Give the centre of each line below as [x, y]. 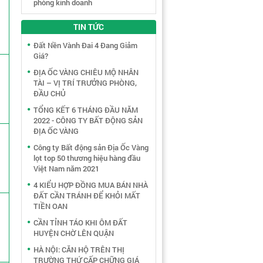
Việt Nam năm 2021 [66, 168]
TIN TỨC [89, 27]
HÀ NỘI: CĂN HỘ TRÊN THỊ [79, 249]
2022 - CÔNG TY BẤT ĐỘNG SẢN [88, 120]
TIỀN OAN [50, 206]
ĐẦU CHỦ [50, 93]
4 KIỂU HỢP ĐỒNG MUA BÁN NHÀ [91, 185]
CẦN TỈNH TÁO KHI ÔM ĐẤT [80, 222]
